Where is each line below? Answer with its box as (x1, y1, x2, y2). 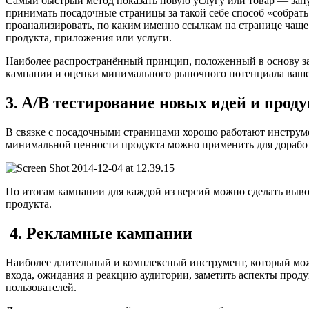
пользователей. (6, 281, 77, 293)
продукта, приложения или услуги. (6, 32, 172, 44)
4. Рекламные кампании (6, 223, 192, 242)
